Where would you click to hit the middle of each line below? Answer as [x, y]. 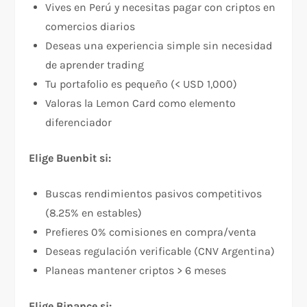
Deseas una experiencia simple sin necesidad [159, 46]
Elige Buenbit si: [70, 158]
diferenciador [79, 123]
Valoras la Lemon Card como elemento [141, 103]
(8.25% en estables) [94, 213]
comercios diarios [90, 27]
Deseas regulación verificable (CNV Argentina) [160, 251]
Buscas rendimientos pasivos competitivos [154, 194]
